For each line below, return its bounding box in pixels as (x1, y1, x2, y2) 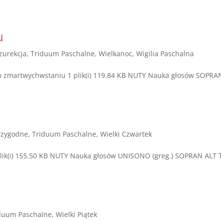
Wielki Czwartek (100, 129, 152, 139)
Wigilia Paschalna (136, 49, 194, 58)
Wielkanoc (99, 49, 133, 58)
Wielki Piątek (56, 210, 98, 219)
